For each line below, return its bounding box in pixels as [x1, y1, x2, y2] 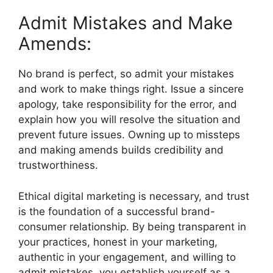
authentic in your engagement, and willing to [18, 250, 236, 263]
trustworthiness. [18, 159, 98, 171]
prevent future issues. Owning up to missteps [18, 129, 240, 141]
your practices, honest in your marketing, [18, 235, 218, 248]
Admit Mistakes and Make [18, 12, 233, 34]
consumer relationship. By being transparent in [18, 220, 246, 233]
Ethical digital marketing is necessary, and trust [18, 190, 249, 202]
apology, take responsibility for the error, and [18, 98, 237, 110]
